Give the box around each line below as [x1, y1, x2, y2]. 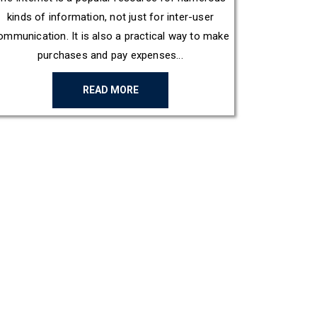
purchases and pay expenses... [38, 48, 183, 62]
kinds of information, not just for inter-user [7, 10, 214, 23]
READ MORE [82, 83, 139, 96]
